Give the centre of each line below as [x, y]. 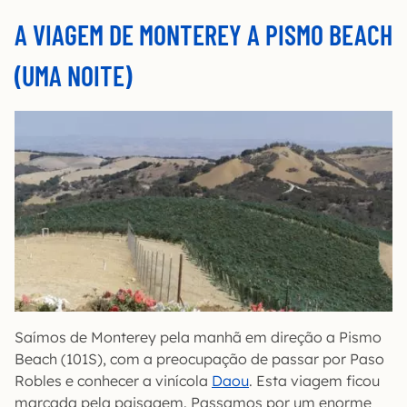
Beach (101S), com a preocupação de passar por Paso [199, 358]
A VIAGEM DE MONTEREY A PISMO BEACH [203, 34]
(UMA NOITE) [73, 75]
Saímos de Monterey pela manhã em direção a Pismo [198, 337]
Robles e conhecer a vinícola [113, 380]
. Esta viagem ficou [314, 380]
